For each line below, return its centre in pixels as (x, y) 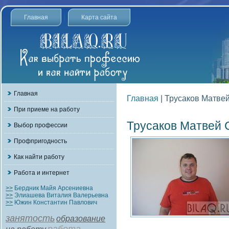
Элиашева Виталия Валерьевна (61, 195)
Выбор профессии (41, 125)
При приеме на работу (47, 109)
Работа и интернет (42, 173)
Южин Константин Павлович (55, 202)
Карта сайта (99, 17)
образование (81, 219)
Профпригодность (40, 141)
